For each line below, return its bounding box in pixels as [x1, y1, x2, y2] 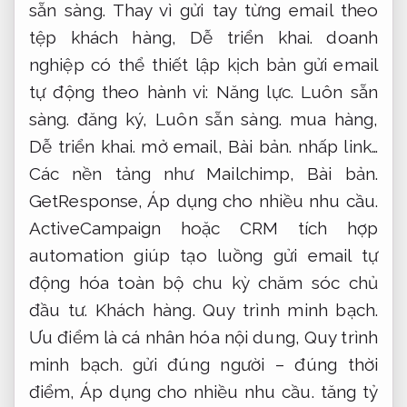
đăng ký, [69, 108, 156, 129]
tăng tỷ [313, 381, 378, 402]
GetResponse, [29, 190, 148, 211]
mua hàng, [281, 108, 379, 129]
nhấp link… [292, 135, 378, 156]
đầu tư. [29, 299, 95, 320]
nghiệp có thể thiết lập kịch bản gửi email [29, 54, 378, 74]
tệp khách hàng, [29, 26, 191, 47]
